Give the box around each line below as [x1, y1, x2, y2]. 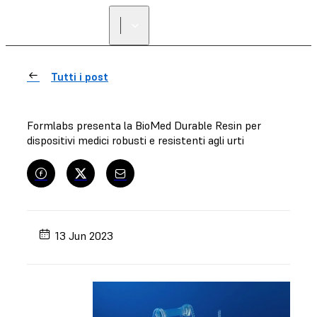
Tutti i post [51, 70, 108, 83]
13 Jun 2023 [55, 228, 114, 243]
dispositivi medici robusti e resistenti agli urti [27, 133, 244, 147]
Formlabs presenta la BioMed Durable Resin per [27, 118, 261, 132]
